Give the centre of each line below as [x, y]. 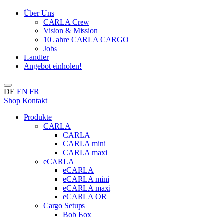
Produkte [38, 117]
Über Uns [39, 13]
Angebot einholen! [53, 66]
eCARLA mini [86, 179]
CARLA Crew [66, 22]
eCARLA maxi [87, 188]
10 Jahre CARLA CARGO [86, 40]
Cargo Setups [64, 206]
